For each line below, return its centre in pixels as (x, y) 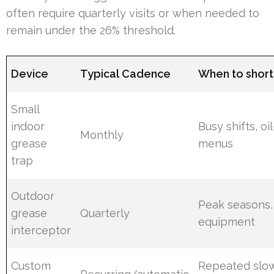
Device (30, 74)
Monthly (102, 135)
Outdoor (33, 196)
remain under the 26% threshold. (91, 31)
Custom (31, 266)
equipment (227, 222)
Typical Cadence (126, 74)
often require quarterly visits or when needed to (133, 13)
